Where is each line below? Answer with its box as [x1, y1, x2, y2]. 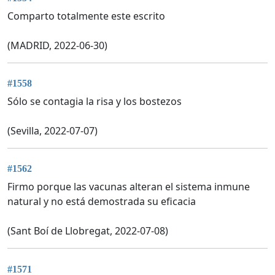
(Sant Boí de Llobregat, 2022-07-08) [7, 224, 168, 238]
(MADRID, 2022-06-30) [7, 38, 107, 52]
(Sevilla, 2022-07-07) [7, 124, 98, 138]
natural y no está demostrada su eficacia [7, 195, 196, 209]
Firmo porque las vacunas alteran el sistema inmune [7, 180, 250, 194]
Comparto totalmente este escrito [7, 9, 165, 23]
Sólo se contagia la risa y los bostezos [7, 95, 182, 109]
